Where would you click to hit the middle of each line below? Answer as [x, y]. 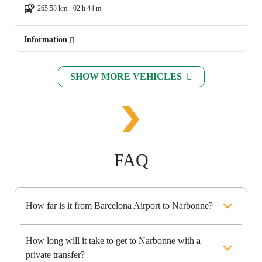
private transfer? [55, 255]
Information [47, 40]
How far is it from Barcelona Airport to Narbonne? [119, 206]
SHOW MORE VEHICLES [127, 77]
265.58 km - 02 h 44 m [69, 8]
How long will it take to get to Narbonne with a [113, 241]
